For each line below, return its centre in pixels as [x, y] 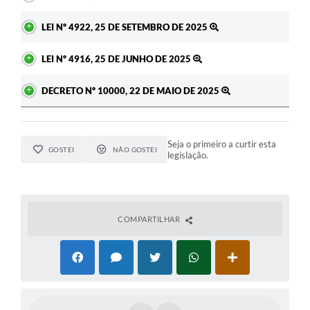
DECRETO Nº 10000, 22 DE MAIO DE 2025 [131, 91]
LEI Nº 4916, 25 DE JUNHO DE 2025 [117, 59]
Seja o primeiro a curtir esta [222, 144]
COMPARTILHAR [150, 219]
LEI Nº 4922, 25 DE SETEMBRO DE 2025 [126, 27]
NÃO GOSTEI [135, 150]
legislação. [188, 155]
